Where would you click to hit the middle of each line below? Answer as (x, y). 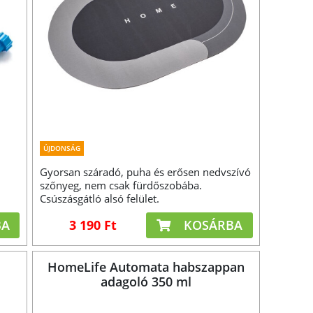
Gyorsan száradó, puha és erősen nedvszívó (146, 172)
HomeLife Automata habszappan (146, 267)
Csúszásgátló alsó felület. (100, 198)
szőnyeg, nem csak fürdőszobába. (121, 185)
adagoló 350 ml (146, 281)
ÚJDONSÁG (62, 148)
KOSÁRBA (211, 225)
